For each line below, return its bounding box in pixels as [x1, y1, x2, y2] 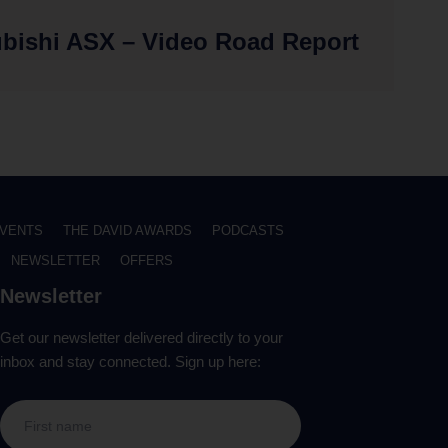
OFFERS [120, 252, 174, 268]
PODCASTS [211, 222, 284, 238]
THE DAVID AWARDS [62, 222, 192, 238]
